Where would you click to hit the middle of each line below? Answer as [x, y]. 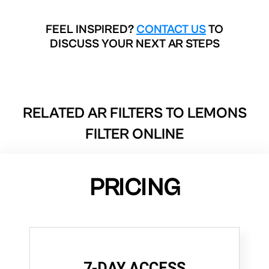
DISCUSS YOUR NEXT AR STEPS [134, 44]
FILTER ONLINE [134, 134]
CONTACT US [171, 29]
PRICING [134, 188]
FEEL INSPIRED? [91, 29]
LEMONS [217, 113]
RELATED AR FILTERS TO [105, 113]
